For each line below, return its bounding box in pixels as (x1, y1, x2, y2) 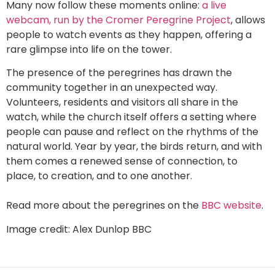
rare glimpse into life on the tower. (6, 42, 172, 56)
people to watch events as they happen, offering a (6, 27, 252, 42)
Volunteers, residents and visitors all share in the (6, 95, 238, 110)
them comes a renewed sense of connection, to (6, 154, 238, 169)
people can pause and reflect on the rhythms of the (6, 125, 258, 139)
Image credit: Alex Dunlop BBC (6, 222, 152, 236)
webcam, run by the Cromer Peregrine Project (6, 12, 231, 27)
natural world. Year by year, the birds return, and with (6, 139, 262, 154)
